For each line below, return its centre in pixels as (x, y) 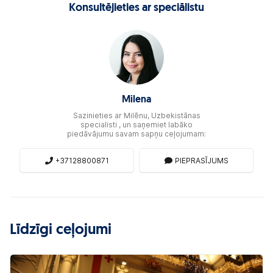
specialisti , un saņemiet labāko (136, 125)
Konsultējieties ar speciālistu (136, 9)
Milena (136, 100)
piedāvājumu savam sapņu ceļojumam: (136, 134)
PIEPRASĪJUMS (201, 160)
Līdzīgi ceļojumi (61, 231)
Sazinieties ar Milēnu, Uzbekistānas (136, 116)
